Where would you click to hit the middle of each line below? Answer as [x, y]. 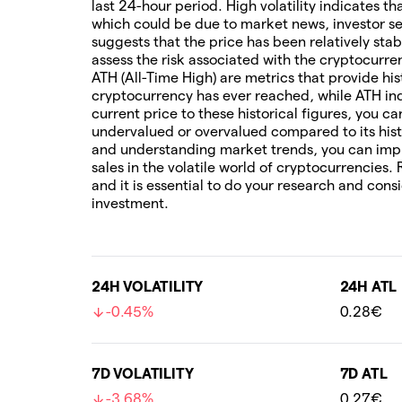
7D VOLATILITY [143, 374]
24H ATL [368, 287]
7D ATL [363, 374]
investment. [130, 203]
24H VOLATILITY [148, 287]
